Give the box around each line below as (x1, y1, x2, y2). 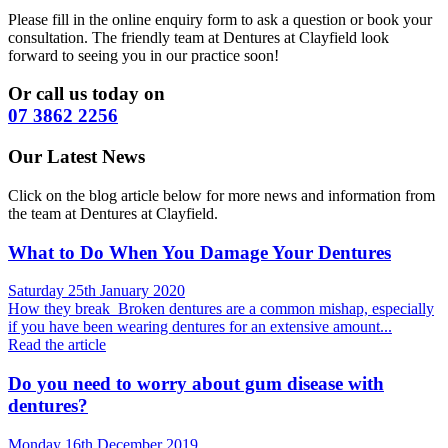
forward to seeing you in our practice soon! (8, 46, 279, 64)
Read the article (8, 336, 106, 354)
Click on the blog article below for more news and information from (8, 186, 435, 204)
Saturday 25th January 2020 (8, 282, 185, 300)
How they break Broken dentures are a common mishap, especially (8, 300, 434, 318)
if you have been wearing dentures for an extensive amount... (8, 318, 392, 336)
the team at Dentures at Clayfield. (8, 204, 218, 222)
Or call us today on (8, 83, 165, 105)
